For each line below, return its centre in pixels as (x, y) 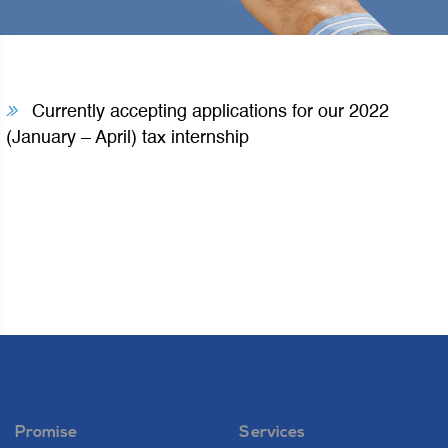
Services (272, 432)
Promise (46, 432)
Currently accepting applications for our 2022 (208, 111)
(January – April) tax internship (128, 137)
